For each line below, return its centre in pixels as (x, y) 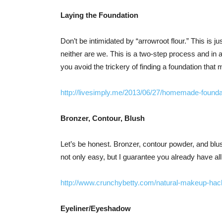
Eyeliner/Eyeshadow (96, 208)
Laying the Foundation (99, 15)
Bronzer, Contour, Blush (103, 118)
